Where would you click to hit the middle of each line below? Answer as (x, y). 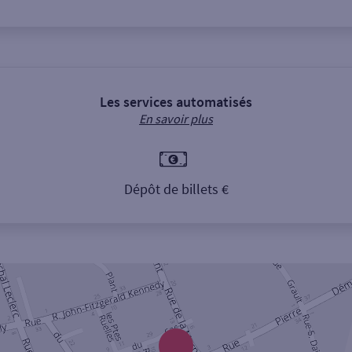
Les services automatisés (176, 102)
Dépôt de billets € (176, 189)
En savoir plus (176, 119)
